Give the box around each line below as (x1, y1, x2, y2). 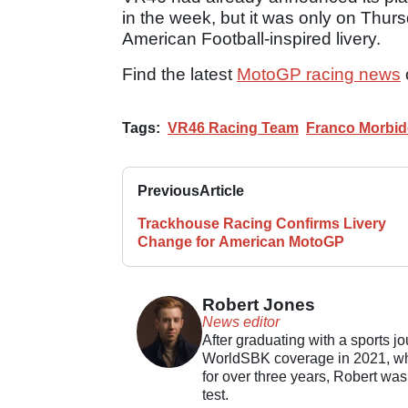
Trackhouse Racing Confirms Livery (138, 215, 386, 231)
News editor (201, 313, 280, 330)
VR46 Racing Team (168, 119, 299, 136)
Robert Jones (201, 294, 315, 314)
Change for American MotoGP (138, 233, 344, 250)
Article (199, 182, 244, 199)
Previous (138, 182, 199, 199)
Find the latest (122, 64, 237, 84)
